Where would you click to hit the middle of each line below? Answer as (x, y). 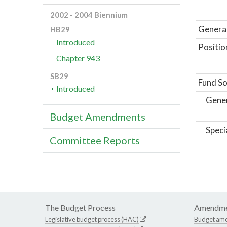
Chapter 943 (78, 58)
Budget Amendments (98, 117)
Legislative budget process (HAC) (92, 219)
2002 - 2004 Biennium (89, 15)
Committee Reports (95, 141)
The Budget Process (80, 207)
